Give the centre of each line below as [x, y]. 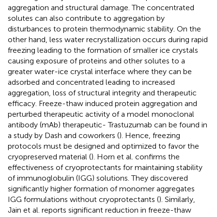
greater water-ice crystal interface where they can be [100, 71]
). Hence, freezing [150, 135]
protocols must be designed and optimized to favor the [103, 146]
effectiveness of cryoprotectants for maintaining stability [105, 167]
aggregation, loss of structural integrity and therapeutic [102, 93]
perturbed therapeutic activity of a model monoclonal [101, 114]
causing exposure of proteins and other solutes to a [96, 61]
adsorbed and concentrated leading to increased [91, 82]
